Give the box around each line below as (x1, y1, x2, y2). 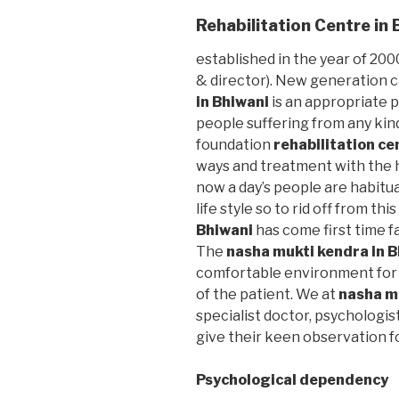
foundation (196, 135, 273, 153)
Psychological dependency (196, 370, 388, 388)
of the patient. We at (196, 285, 338, 303)
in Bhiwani (196, 93, 269, 110)
